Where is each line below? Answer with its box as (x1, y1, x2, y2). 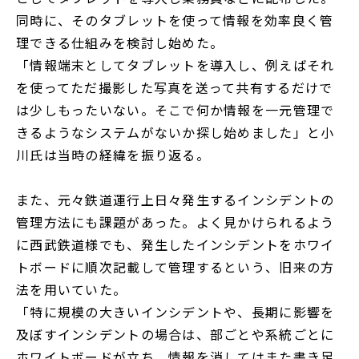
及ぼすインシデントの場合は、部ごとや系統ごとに (16, 325, 335, 345)
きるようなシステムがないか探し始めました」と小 (16, 123, 335, 143)
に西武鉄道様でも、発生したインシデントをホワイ (16, 235, 335, 255)
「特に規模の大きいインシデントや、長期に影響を (16, 302, 335, 322)
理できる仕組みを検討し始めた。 (16, 33, 224, 53)
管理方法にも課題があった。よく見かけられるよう (16, 212, 335, 232)
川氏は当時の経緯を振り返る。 (16, 145, 210, 165)
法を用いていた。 (16, 280, 127, 300)
